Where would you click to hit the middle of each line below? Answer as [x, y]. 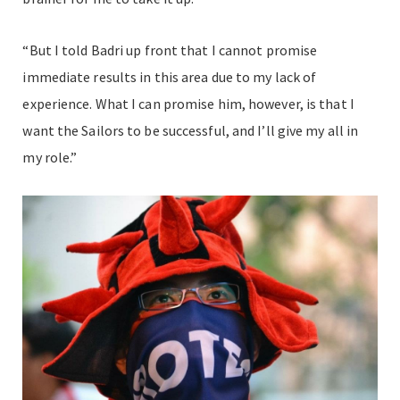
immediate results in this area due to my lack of [170, 77]
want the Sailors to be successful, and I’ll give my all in [191, 131]
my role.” [50, 158]
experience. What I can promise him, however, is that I [188, 104]
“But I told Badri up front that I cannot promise [170, 50]
